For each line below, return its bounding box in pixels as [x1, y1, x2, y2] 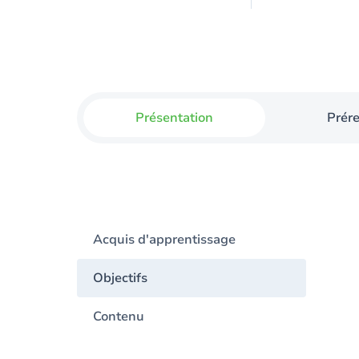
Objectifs [93, 269, 147, 287]
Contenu [93, 308, 144, 325]
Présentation [135, 109, 214, 127]
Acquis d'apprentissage [93, 231, 236, 248]
